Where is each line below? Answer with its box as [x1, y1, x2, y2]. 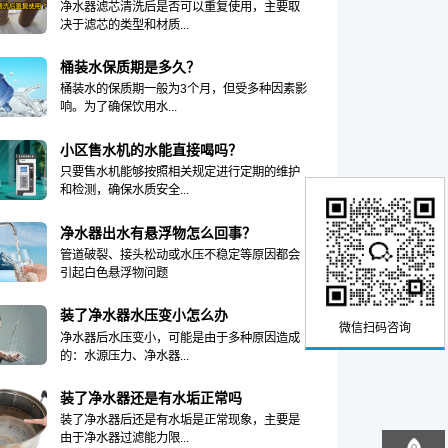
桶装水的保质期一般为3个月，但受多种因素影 [59, 82, 307, 97]
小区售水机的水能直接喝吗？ [59, 141, 242, 158]
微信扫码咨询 [339, 321, 411, 336]
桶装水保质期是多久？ [59, 59, 200, 76]
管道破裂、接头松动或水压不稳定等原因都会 [59, 247, 300, 262]
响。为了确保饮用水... [59, 100, 177, 115]
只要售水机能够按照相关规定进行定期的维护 [59, 165, 300, 180]
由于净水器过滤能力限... [59, 431, 189, 446]
